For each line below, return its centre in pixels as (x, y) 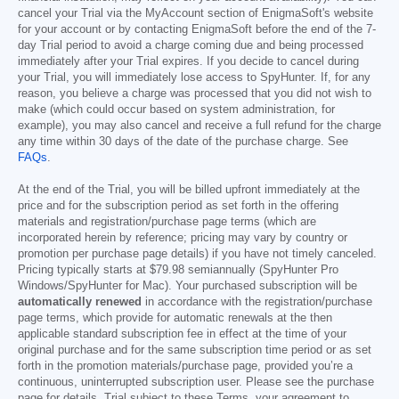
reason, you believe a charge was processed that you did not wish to (195, 93)
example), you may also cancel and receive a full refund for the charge (199, 125)
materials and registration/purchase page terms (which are (167, 221)
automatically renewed (80, 301)
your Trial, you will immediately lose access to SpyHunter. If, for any (194, 77)
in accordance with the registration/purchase (257, 301)
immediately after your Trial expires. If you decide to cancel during (188, 61)
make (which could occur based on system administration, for (176, 109)
